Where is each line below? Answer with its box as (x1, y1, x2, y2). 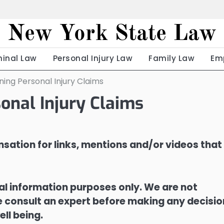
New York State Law (7, 23, 216, 45)
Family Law (148, 53, 195, 63)
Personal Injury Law (52, 53, 133, 63)
